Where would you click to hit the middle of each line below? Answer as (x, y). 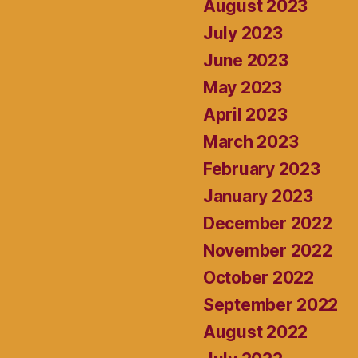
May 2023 (243, 87)
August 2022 (256, 332)
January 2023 (258, 196)
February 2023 (262, 169)
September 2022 (271, 304)
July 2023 (243, 33)
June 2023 (246, 60)
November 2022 (268, 250)
